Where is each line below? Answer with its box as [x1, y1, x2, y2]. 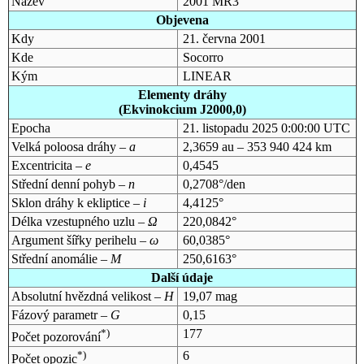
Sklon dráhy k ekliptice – [11, 195, 143, 210]
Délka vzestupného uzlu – [11, 214, 148, 228]
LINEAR [182, 68, 232, 83]
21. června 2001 [182, 31, 266, 45]
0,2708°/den [182, 176, 245, 191]
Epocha [11, 120, 50, 135]
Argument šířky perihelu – [11, 232, 149, 247]
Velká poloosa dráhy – [11, 139, 129, 154]
